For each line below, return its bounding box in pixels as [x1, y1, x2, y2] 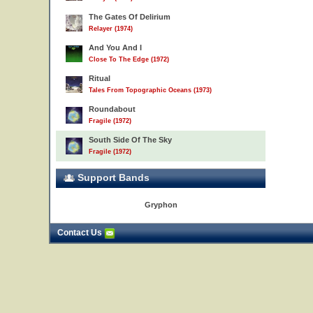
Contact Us [57, 228, 104, 238]
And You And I [89, 43, 142, 52]
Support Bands [75, 172, 150, 183]
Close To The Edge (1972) [89, 56, 169, 63]
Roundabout [89, 105, 136, 113]
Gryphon [144, 201, 177, 209]
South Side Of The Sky [89, 136, 172, 144]
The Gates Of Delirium [89, 13, 170, 21]
